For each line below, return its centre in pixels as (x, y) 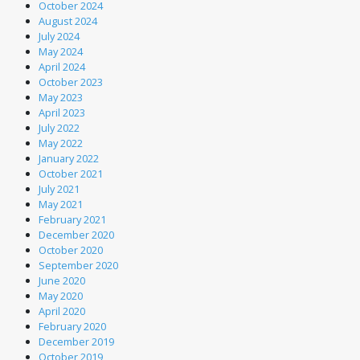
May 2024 (61, 51)
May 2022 (61, 143)
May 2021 (61, 204)
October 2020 (71, 250)
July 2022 (59, 128)
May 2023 (61, 97)
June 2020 (62, 280)
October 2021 (71, 174)
